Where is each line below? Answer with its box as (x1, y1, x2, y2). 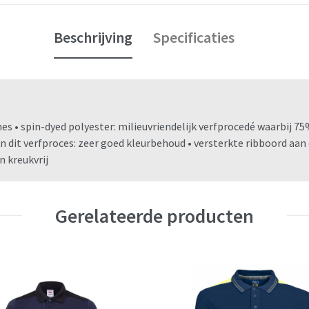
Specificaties (153, 28, 235, 48)
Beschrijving (54, 28, 132, 48)
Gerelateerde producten (55, 203, 254, 228)
